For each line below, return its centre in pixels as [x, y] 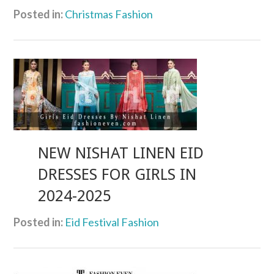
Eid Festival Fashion [112, 222]
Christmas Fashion [109, 14]
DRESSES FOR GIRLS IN [117, 174]
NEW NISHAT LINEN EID [121, 153]
